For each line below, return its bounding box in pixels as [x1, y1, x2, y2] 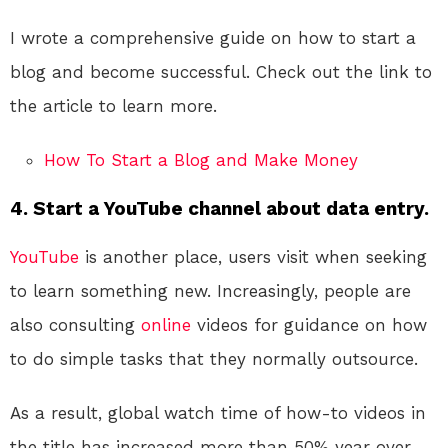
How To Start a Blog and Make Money [44, 150, 358, 171]
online [141, 315, 191, 336]
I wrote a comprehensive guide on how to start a [10, 28, 416, 49]
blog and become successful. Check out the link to [10, 62, 432, 83]
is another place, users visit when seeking [79, 247, 427, 268]
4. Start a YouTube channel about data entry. [10, 197, 429, 221]
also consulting [10, 315, 141, 336]
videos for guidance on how [191, 315, 427, 336]
